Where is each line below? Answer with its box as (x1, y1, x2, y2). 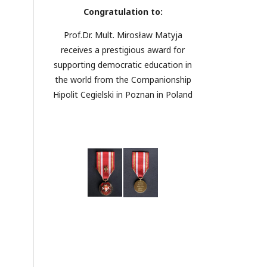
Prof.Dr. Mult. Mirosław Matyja (63, 29, 182, 41)
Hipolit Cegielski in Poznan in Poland (53, 88, 193, 100)
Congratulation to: (83, 5, 163, 17)
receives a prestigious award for (61, 44, 185, 55)
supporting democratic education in (54, 58, 192, 70)
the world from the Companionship (54, 73, 191, 85)
